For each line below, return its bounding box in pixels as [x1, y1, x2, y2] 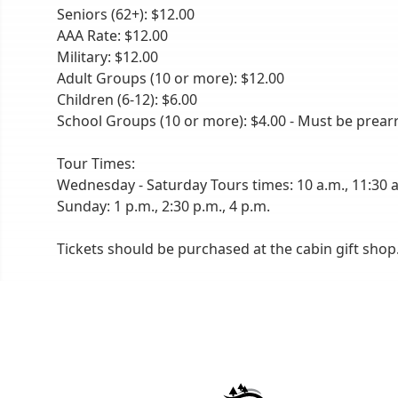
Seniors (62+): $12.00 [57, 4, 195, 24]
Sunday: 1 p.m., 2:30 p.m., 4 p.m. [57, 196, 270, 216]
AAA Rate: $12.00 [57, 26, 168, 45]
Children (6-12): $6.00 [57, 90, 197, 109]
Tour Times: [57, 154, 135, 173]
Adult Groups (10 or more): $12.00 [57, 68, 284, 88]
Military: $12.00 [57, 47, 158, 67]
